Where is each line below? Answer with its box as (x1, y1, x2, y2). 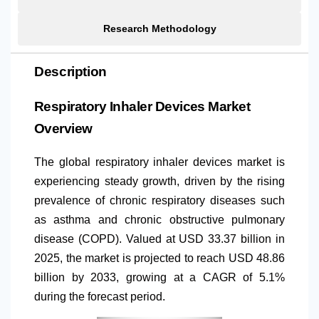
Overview (34, 120, 93, 136)
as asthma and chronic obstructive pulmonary (34, 213, 285, 226)
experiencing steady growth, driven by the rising (34, 174, 285, 187)
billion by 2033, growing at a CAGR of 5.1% (34, 271, 285, 283)
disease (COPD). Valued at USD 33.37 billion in (34, 232, 285, 245)
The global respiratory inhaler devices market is (34, 155, 285, 168)
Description (34, 63, 107, 79)
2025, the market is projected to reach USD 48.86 (34, 251, 285, 264)
